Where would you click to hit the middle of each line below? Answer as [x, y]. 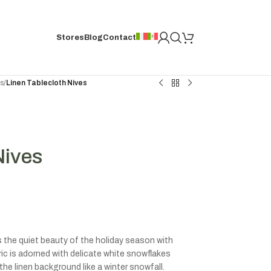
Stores [70, 38]
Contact [119, 38]
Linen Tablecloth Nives [46, 83]
